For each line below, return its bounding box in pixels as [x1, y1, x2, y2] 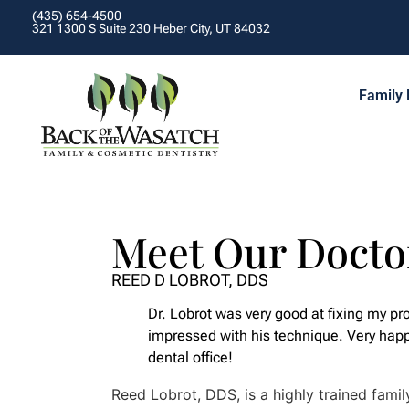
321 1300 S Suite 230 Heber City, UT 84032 [32, 21, 270, 36]
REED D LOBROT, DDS [111, 270, 268, 290]
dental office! [148, 349, 233, 367]
